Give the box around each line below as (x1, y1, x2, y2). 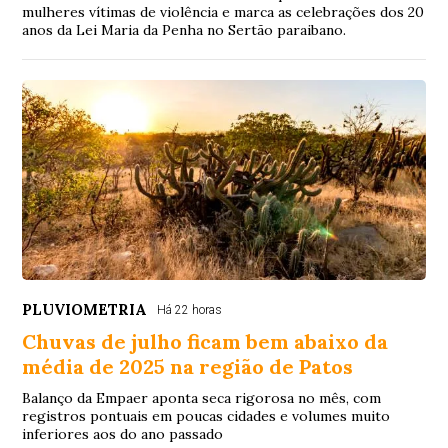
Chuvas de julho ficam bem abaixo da (22, 328, 389, 354)
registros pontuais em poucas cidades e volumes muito (22, 406, 391, 425)
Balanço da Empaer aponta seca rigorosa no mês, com (22, 388, 382, 407)
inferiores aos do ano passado (22, 424, 224, 443)
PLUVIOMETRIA (22, 299, 148, 319)
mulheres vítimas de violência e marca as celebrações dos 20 (22, 2, 425, 21)
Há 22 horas (157, 302, 223, 317)
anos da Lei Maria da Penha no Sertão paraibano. (22, 20, 347, 39)
